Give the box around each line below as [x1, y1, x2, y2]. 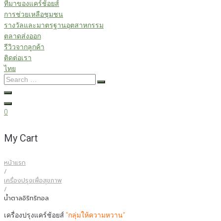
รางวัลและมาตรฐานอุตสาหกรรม [4, 21, 104, 29]
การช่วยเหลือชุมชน [4, 10, 63, 18]
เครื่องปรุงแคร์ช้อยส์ [4, 211, 66, 220]
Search [3, 75, 26, 83]
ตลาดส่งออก [4, 32, 41, 40]
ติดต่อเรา [4, 54, 32, 62]
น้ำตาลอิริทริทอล [4, 194, 49, 203]
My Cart [4, 132, 38, 144]
